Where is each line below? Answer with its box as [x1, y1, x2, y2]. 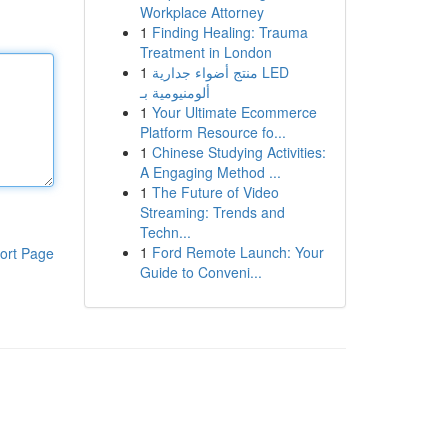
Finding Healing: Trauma [151, 22, 308, 42]
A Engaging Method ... [139, 162, 281, 182]
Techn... [139, 222, 191, 242]
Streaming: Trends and [139, 202, 285, 222]
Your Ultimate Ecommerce [151, 102, 317, 122]
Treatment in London [139, 42, 272, 62]
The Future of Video [151, 182, 279, 202]
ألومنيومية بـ [139, 82, 210, 102]
